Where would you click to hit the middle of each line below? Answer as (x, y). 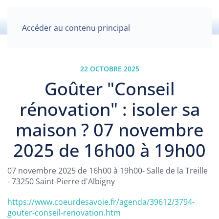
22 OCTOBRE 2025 (109, 69)
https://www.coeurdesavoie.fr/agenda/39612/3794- (101, 202)
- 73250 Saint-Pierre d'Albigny (61, 181)
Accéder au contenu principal (76, 28)
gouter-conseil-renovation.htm (64, 213)
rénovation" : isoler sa (109, 109)
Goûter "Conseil (109, 88)
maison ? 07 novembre (109, 130)
